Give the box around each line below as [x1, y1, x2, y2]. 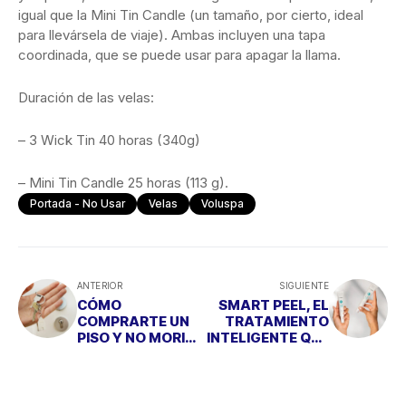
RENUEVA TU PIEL [209, 344, 329, 362]
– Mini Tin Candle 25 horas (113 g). [18, 173, 228, 191]
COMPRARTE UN [77, 312, 189, 330]
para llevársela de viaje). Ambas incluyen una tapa [18, 25, 325, 43]
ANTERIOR [77, 279, 123, 291]
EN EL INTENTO [77, 344, 179, 362]
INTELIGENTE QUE [207, 328, 329, 346]
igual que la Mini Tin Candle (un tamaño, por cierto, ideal [18, 5, 363, 24]
